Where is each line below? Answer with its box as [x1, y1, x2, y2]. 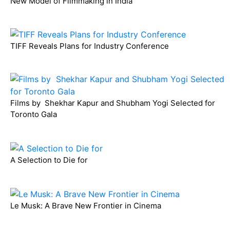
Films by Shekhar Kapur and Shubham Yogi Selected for [10, 98, 215, 108]
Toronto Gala [10, 109, 59, 120]
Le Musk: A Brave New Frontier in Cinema [10, 200, 161, 210]
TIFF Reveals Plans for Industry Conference [10, 41, 169, 51]
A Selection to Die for [10, 155, 88, 165]
